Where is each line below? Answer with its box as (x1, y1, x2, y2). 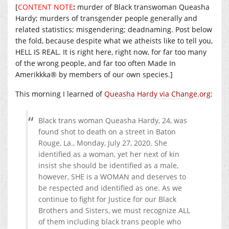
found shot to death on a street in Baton (38, 127, 176, 137)
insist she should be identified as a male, (38, 161, 178, 171)
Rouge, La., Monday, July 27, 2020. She (38, 138, 167, 148)
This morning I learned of (15, 89, 104, 99)
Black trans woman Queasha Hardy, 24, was (38, 116, 187, 126)
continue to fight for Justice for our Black (38, 194, 176, 204)
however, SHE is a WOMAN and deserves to (38, 172, 186, 182)
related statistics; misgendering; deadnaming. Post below (15, 25, 212, 35)
